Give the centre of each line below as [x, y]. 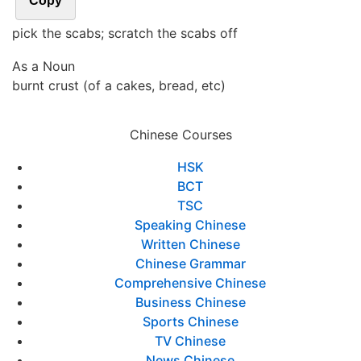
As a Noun [44, 66]
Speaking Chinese [190, 225]
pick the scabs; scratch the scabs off [125, 33]
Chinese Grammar [190, 263]
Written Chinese [190, 244]
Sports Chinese [190, 322]
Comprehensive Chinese [190, 283]
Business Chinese [190, 302]
